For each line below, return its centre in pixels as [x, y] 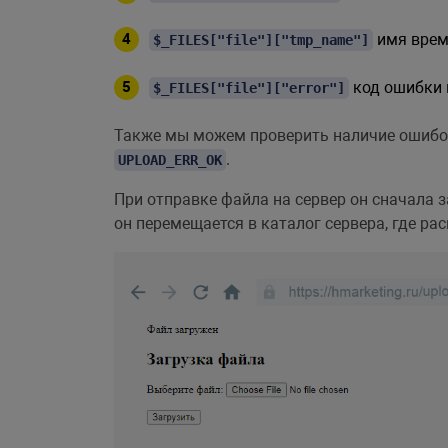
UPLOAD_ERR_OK [170, 160]
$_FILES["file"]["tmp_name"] [261, 40]
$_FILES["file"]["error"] [249, 88]
